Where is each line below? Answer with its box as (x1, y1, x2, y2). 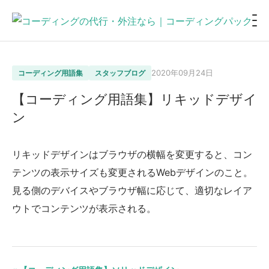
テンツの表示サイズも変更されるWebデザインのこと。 (12, 166, 253, 178)
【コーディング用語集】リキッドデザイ (12, 91, 257, 107)
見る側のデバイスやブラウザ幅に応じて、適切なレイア (12, 184, 252, 196)
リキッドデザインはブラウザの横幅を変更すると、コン (12, 148, 252, 160)
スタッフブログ (95, 68, 145, 77)
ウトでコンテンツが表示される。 (12, 202, 156, 214)
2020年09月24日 (151, 68, 213, 77)
